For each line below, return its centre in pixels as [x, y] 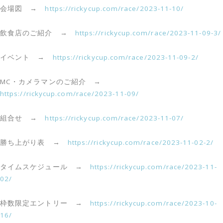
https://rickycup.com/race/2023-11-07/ [114, 118]
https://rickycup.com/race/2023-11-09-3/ [148, 33]
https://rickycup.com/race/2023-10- [153, 203]
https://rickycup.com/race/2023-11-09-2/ [125, 57]
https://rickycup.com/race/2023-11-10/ [114, 8]
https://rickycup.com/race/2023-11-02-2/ [140, 142]
